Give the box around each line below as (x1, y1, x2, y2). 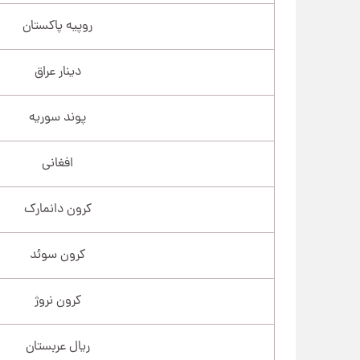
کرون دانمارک (23, 199, 92, 219)
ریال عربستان (25, 337, 90, 357)
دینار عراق (34, 62, 81, 82)
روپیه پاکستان (22, 16, 93, 36)
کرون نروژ (34, 291, 81, 311)
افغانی (42, 153, 74, 174)
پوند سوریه (29, 108, 87, 128)
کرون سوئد (30, 245, 86, 265)
